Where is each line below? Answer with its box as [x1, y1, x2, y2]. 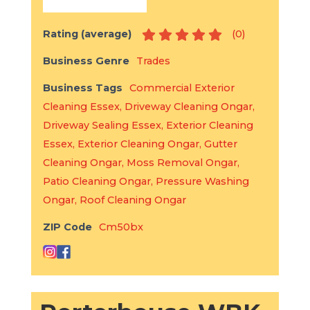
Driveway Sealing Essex [42, 119, 161, 132]
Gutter [203, 138, 237, 151]
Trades [136, 55, 170, 68]
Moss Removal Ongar [126, 156, 237, 170]
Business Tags [42, 82, 122, 95]
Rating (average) [42, 27, 131, 40]
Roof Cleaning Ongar [79, 194, 186, 207]
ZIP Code [42, 221, 92, 234]
